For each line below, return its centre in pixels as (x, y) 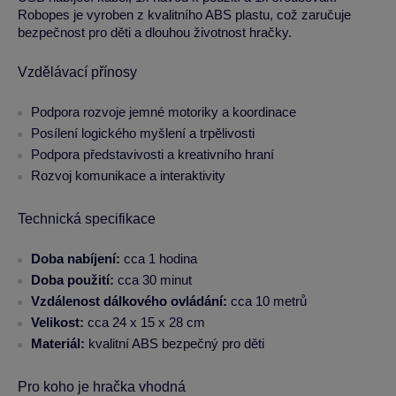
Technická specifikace (87, 219)
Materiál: (58, 343)
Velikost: (57, 322)
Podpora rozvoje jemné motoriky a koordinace (164, 112)
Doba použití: (72, 280)
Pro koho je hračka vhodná (102, 387)
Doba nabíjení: (76, 259)
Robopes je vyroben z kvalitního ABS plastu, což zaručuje (184, 15)
